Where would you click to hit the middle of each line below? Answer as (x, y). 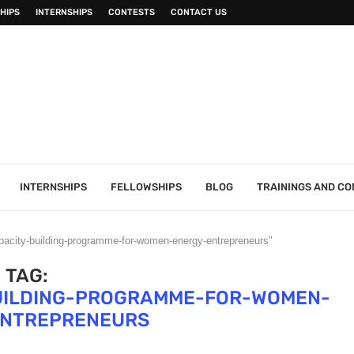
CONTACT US (199, 12)
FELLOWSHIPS (146, 187)
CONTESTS (132, 12)
